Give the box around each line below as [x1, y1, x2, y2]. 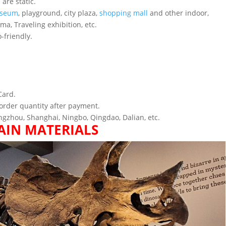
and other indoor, [148, 8, 209, 18]
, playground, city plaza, [18, 8, 100, 18]
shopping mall [99, 8, 148, 18]
